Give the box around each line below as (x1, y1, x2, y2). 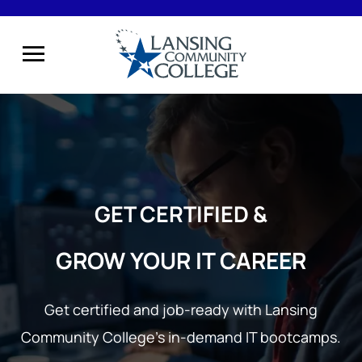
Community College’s (21, 326, 168, 347)
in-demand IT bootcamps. (168, 326, 341, 347)
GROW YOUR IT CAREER (56, 244, 306, 276)
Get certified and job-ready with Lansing (44, 299, 318, 319)
